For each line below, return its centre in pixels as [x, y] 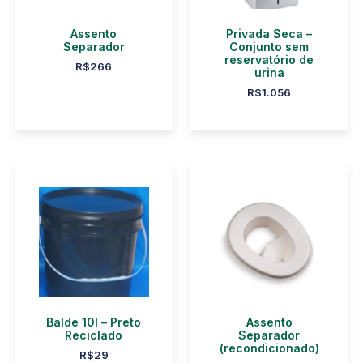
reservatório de [269, 60]
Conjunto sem [269, 47]
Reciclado [94, 335]
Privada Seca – [269, 34]
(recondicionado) [269, 348]
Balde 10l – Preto [94, 322]
